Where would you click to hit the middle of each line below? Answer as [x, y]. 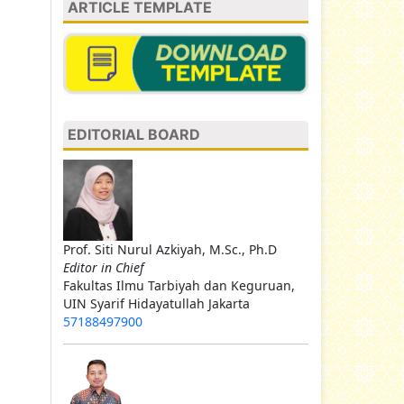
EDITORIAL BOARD [134, 134]
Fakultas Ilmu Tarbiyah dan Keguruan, [179, 286]
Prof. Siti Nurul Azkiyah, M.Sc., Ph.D [170, 250]
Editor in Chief [103, 268]
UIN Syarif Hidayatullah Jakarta [156, 304]
